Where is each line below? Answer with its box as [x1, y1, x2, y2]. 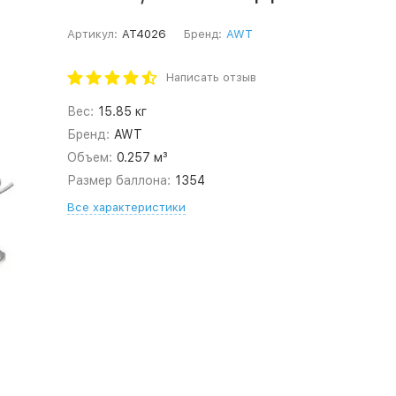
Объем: [66, 150, 112, 164]
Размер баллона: [66, 173, 171, 187]
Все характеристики [66, 201, 186, 214]
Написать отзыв [165, 71, 256, 84]
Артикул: [66, 27, 118, 41]
